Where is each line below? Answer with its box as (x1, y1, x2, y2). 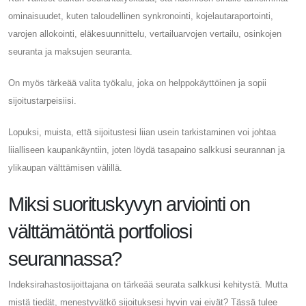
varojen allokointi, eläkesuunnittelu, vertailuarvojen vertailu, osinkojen (8, 28, 281, 39)
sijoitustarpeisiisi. (8, 95, 76, 106)
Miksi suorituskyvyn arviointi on (8, 193, 250, 215)
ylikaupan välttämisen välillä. (8, 162, 122, 173)
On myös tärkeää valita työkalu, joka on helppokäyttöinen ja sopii (8, 77, 266, 88)
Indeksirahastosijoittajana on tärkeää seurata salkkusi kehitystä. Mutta (8, 279, 288, 290)
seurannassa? (8, 247, 122, 270)
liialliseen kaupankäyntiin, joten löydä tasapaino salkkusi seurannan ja (8, 144, 285, 155)
